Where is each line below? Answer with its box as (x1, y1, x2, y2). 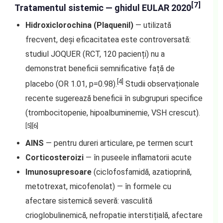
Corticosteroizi (25, 152, 84, 162)
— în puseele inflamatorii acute (83, 152, 192, 162)
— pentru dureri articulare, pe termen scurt (43, 138, 193, 148)
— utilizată (133, 20, 171, 30)
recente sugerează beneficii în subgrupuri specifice (25, 94, 203, 104)
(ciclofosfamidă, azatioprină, (91, 167, 192, 177)
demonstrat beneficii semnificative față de (25, 64, 175, 74)
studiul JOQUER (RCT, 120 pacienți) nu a (25, 49, 165, 59)
